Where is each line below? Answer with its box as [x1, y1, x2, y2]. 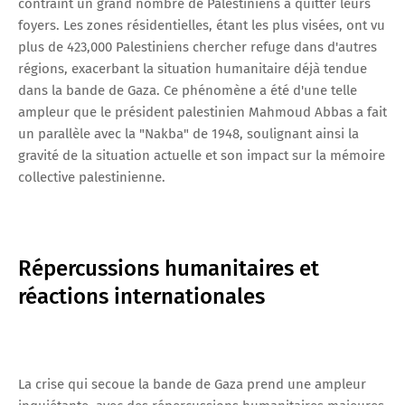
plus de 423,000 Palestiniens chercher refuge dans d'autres [18, 38, 377, 55]
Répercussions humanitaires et [18, 255, 319, 281]
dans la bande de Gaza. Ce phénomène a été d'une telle [18, 81, 357, 99]
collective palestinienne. [18, 168, 165, 185]
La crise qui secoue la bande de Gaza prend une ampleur [18, 375, 366, 392]
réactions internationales [18, 283, 265, 309]
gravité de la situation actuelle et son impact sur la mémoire [18, 146, 385, 164]
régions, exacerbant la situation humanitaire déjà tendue [18, 60, 367, 77]
